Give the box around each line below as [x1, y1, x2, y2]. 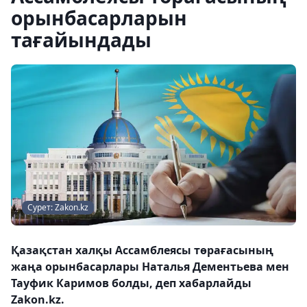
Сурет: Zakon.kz [27, 201, 88, 213]
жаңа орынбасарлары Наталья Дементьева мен [11, 258, 289, 274]
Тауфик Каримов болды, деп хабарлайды [11, 275, 251, 291]
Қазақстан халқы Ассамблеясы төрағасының [11, 242, 273, 258]
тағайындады [11, 27, 151, 53]
